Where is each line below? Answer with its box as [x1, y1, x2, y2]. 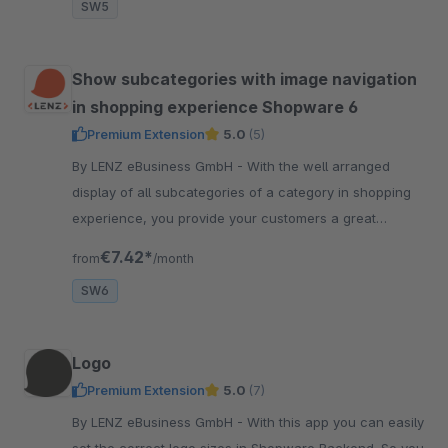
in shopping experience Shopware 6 [72, 96, 358, 117]
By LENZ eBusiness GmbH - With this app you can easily [72, 413, 247, 430]
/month [153, 250, 194, 266]
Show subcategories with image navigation [72, 68, 417, 89]
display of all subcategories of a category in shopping [72, 183, 411, 200]
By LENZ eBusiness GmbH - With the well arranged [72, 157, 247, 174]
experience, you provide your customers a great [72, 209, 376, 226]
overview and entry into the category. [72, 235, 306, 252]
